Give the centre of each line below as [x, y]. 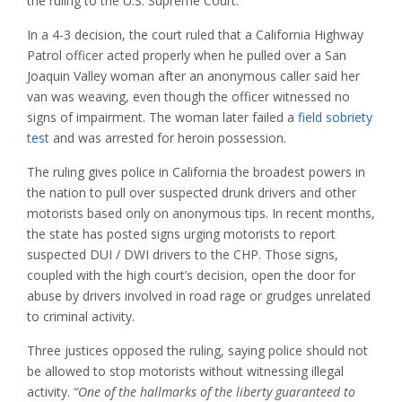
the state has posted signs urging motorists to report [181, 234]
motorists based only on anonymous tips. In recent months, [201, 214]
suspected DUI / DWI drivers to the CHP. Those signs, [183, 255]
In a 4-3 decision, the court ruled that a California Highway [195, 35]
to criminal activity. [81, 317]
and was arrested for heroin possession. [168, 138]
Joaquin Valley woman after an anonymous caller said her [193, 76]
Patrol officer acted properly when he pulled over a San [187, 56]
